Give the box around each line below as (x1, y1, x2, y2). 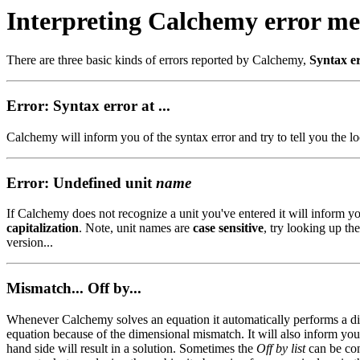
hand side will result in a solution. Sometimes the (6, 341, 256, 355)
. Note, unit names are (79, 221, 193, 235)
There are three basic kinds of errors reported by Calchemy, (6, 53, 309, 67)
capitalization (6, 221, 79, 235)
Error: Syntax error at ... (6, 97, 170, 115)
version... (6, 235, 53, 250)
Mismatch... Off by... (6, 280, 141, 297)
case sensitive (193, 221, 264, 235)
